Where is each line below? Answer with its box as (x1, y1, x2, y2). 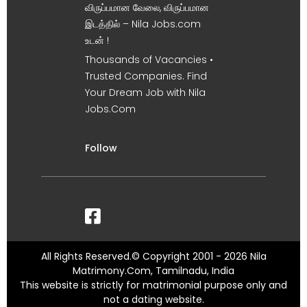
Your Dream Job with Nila (85, 86, 206, 100)
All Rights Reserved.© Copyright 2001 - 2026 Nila (40, 249, 267, 264)
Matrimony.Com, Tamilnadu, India (73, 264, 234, 278)
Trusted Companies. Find (85, 69, 207, 84)
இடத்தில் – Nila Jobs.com (85, 17, 201, 32)
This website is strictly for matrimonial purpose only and (20, 278, 287, 293)
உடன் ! (85, 34, 109, 48)
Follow (85, 141, 117, 156)
